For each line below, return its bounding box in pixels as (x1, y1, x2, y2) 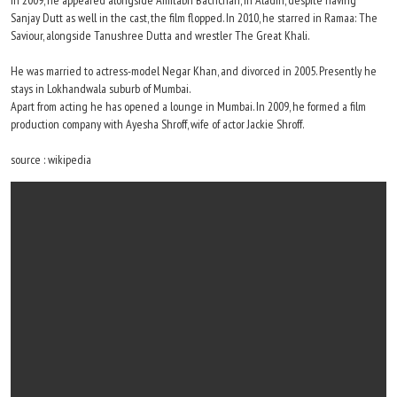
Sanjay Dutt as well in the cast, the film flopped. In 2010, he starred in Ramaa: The (11, 10, 378, 26)
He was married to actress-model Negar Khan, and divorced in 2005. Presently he (11, 63, 377, 79)
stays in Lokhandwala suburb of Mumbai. (11, 81, 191, 97)
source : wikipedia (11, 152, 91, 167)
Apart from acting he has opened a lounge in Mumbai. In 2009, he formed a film (11, 98, 366, 114)
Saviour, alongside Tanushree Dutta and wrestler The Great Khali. (11, 27, 309, 43)
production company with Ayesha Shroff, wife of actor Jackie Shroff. (11, 116, 304, 132)
